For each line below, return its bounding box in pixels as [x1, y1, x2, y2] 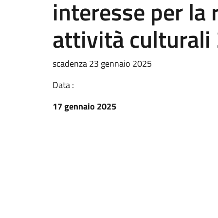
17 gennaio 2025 [53, 100, 116, 113]
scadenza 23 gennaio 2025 [53, 57, 152, 70]
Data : [53, 78, 74, 91]
